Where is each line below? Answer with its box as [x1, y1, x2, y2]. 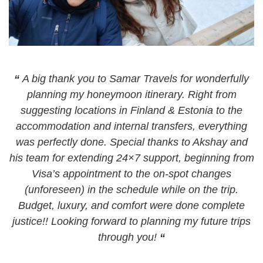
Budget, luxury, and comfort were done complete [18, 200, 245, 212]
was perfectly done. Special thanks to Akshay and [15, 136, 248, 149]
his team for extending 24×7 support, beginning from [9, 152, 254, 164]
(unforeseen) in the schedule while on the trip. [25, 184, 238, 196]
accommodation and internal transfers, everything [16, 120, 247, 133]
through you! [98, 231, 160, 244]
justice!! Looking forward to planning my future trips [12, 215, 251, 228]
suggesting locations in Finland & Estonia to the [21, 104, 242, 117]
